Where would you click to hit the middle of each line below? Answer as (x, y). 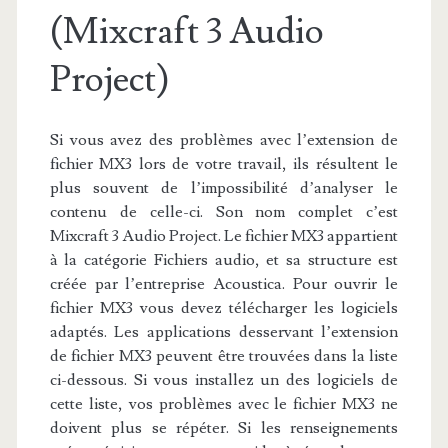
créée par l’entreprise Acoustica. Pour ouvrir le (224, 284)
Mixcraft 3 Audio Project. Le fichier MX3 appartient (224, 236)
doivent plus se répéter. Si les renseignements (224, 428)
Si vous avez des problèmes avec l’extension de (224, 140)
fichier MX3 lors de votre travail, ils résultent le (224, 164)
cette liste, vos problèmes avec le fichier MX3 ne (224, 404)
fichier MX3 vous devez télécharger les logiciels (224, 308)
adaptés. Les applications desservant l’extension (224, 332)
